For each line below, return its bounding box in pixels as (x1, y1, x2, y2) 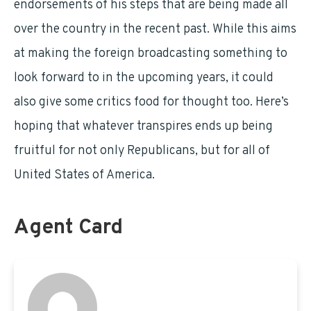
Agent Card (14, 215, 123, 241)
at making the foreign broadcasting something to (14, 46, 287, 62)
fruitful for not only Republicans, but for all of (14, 143, 270, 159)
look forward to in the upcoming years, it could (14, 70, 274, 86)
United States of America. (14, 167, 155, 183)
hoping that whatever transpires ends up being (14, 119, 273, 135)
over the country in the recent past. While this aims (14, 22, 296, 37)
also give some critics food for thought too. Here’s (14, 94, 289, 110)
